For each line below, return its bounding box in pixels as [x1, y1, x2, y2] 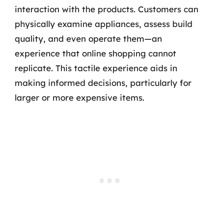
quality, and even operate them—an [15, 33, 162, 44]
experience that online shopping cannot [15, 48, 176, 58]
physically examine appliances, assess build [15, 19, 192, 29]
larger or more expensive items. [15, 92, 144, 103]
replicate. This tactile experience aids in [15, 63, 177, 73]
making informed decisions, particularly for [15, 78, 192, 88]
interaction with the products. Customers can [15, 4, 198, 14]
